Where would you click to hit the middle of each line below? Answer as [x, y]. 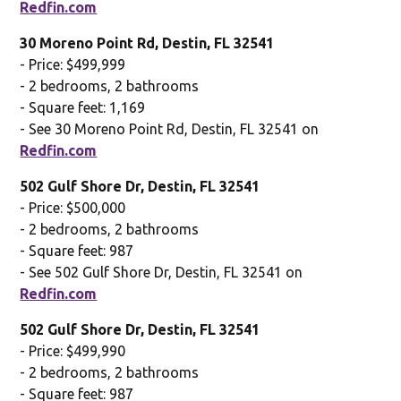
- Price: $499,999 [73, 64]
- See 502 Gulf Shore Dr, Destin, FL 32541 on [162, 272]
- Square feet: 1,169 [83, 107]
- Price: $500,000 [73, 207]
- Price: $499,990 [73, 350]
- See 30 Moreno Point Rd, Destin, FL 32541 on [170, 128]
